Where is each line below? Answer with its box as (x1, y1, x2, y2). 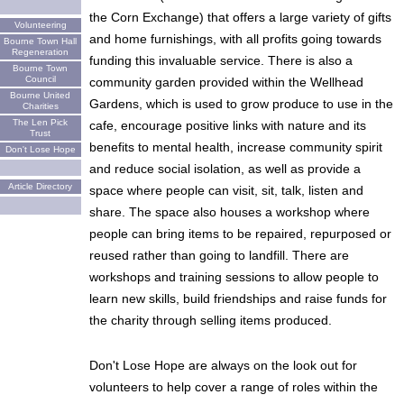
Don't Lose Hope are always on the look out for (88, 357, 357, 372)
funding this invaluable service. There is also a (88, 52, 353, 68)
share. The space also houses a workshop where (88, 204, 370, 219)
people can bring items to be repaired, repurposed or (88, 225, 391, 241)
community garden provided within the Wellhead (88, 74, 363, 89)
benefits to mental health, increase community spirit (88, 139, 382, 154)
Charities (22, 101, 59, 111)
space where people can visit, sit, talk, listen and (88, 182, 363, 197)
